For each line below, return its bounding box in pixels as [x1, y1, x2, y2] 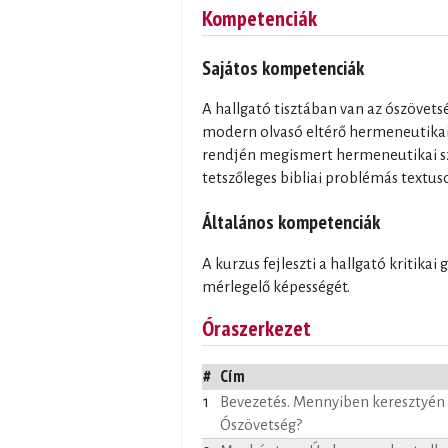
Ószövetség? [220, 417, 302, 433]
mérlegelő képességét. [202, 278, 350, 295]
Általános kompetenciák [202, 209, 380, 235]
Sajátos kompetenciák [202, 54, 364, 80]
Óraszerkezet [202, 313, 311, 342]
